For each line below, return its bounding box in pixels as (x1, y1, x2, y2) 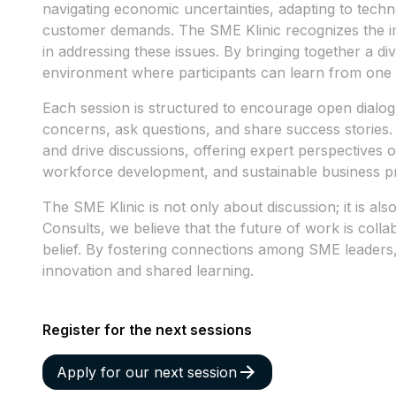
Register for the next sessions (42, 321, 252, 339)
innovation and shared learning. (42, 262, 254, 279)
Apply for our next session (57, 363, 237, 382)
